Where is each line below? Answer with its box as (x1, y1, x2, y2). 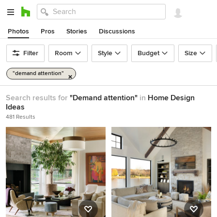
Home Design (148, 93, 195, 103)
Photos (8, 27, 29, 35)
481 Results (6, 113, 35, 121)
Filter (23, 49, 38, 57)
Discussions (99, 27, 135, 35)
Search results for (6, 93, 70, 103)
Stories (66, 27, 87, 35)
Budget (138, 49, 159, 57)
